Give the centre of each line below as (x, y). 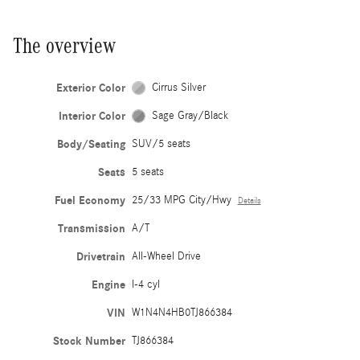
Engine (108, 284)
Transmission (91, 228)
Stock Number (89, 341)
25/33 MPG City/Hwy (181, 200)
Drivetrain (100, 256)
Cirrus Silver (179, 87)
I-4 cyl (145, 284)
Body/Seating (91, 144)
